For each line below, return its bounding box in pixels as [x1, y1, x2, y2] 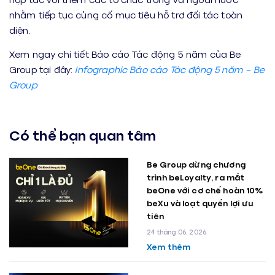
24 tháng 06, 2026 [147, 227, 207, 236]
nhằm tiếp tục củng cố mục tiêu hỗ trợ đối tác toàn [9, 9, 243, 20]
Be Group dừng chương [147, 159, 246, 169]
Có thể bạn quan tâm [9, 126, 157, 144]
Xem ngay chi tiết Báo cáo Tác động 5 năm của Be [9, 48, 241, 60]
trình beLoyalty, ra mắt [147, 172, 245, 182]
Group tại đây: [9, 63, 76, 75]
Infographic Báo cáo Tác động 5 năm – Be [75, 63, 265, 75]
